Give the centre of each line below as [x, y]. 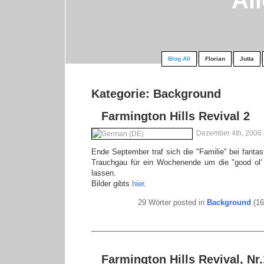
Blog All [179, 59]
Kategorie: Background [156, 93]
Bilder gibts [112, 183]
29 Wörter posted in [172, 202]
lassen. [104, 173]
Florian [215, 59]
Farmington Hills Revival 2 [176, 116]
